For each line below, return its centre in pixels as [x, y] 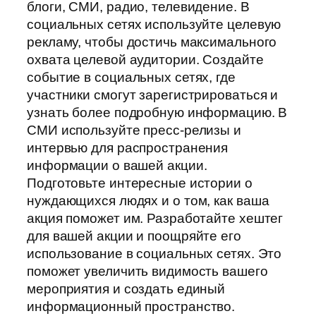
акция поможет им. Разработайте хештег [155, 219]
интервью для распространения [128, 148]
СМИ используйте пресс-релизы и [134, 130]
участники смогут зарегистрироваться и [153, 95]
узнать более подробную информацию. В [157, 113]
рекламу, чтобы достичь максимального [152, 42]
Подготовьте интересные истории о [140, 183]
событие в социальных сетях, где [131, 78]
